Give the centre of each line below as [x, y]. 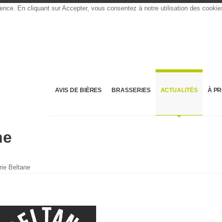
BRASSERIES [131, 90]
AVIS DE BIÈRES [79, 90]
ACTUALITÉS [179, 90]
